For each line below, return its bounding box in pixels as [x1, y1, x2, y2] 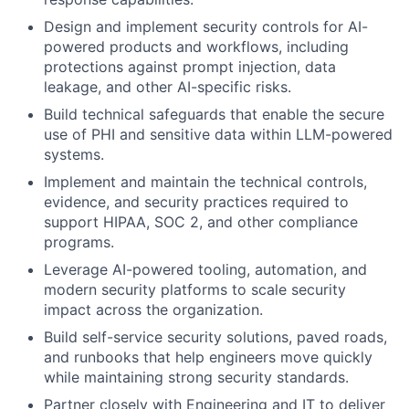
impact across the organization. [44, 300, 263, 320]
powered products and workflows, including [44, 37, 349, 57]
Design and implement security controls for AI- [44, 17, 368, 37]
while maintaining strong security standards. [44, 368, 349, 387]
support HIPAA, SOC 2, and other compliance [44, 213, 358, 232]
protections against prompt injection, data [44, 58, 336, 77]
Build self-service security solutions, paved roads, [44, 328, 387, 347]
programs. [44, 233, 114, 252]
